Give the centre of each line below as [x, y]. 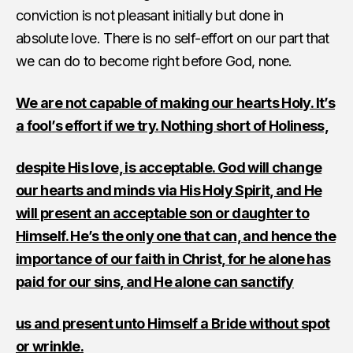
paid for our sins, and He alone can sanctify [155, 281]
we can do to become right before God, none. [154, 61]
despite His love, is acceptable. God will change [169, 167]
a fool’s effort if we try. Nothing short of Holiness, [173, 125]
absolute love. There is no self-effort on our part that [173, 38]
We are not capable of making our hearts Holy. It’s [175, 102]
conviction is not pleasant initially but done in [150, 15]
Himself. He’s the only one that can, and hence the [176, 236]
